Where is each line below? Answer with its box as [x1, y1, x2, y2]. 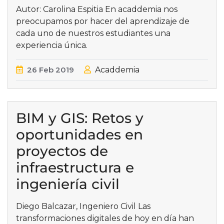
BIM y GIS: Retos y [16, 109, 143, 126]
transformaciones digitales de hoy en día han [16, 213, 194, 223]
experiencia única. [16, 40, 87, 50]
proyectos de [16, 142, 108, 159]
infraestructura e [16, 159, 134, 176]
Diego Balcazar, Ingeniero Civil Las [16, 201, 150, 211]
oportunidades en [16, 126, 143, 143]
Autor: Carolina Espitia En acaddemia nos [16, 4, 177, 14]
